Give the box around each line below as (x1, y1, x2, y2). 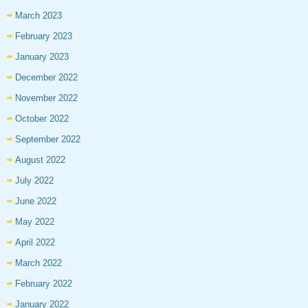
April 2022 (15, 237, 55, 248)
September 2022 (15, 134, 80, 145)
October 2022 (15, 113, 69, 124)
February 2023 (15, 31, 72, 42)
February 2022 (15, 278, 72, 289)
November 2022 (15, 93, 78, 104)
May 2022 (15, 217, 54, 228)
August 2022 (15, 155, 65, 166)
